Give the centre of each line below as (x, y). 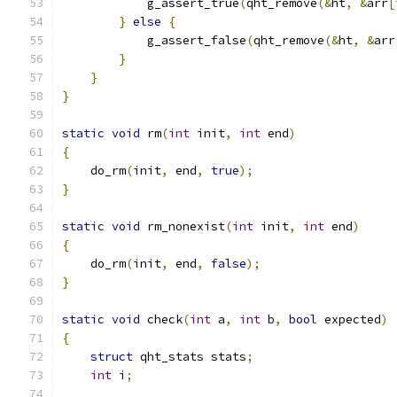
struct (112, 357)
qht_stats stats (190, 357)
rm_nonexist (183, 226)
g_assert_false (154, 40)
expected (349, 319)
